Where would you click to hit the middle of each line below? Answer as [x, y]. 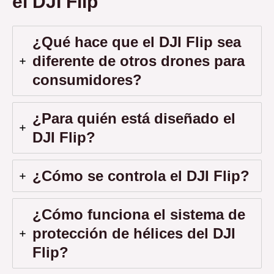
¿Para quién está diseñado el [134, 119]
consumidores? [87, 80]
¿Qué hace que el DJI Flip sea [137, 42]
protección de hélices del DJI [134, 234]
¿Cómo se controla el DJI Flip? [141, 176]
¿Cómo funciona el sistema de [139, 215]
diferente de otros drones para [139, 61]
